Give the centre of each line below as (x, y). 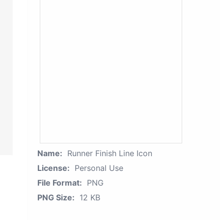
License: (54, 168)
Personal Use (99, 168)
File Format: (60, 183)
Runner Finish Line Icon (110, 153)
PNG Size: (56, 197)
